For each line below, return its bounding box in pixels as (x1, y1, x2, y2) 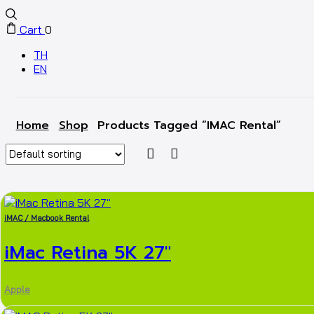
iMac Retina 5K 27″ (4, 239, 171, 267)
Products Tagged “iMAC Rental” (97, 116, 281, 134)
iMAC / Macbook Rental (4, 213, 89, 224)
